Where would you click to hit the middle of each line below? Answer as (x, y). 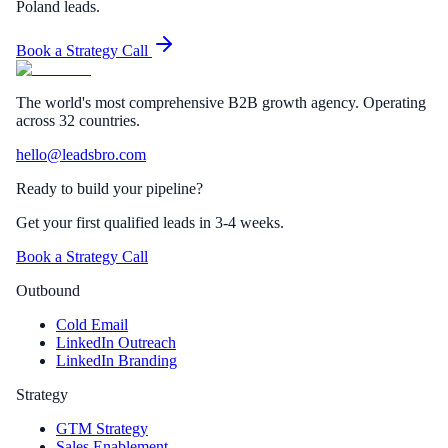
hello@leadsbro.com (81, 154)
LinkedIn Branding (116, 360)
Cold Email (92, 324)
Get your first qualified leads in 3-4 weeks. (150, 222)
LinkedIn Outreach (116, 342)
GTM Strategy (102, 428)
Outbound (48, 290)
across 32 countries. (78, 120)
